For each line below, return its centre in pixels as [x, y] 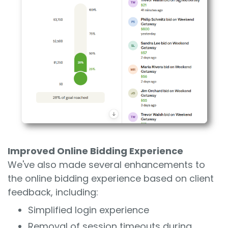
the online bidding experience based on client [111, 178]
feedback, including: [53, 192]
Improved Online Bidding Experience [95, 151]
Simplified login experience [89, 210]
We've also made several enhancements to [106, 164]
